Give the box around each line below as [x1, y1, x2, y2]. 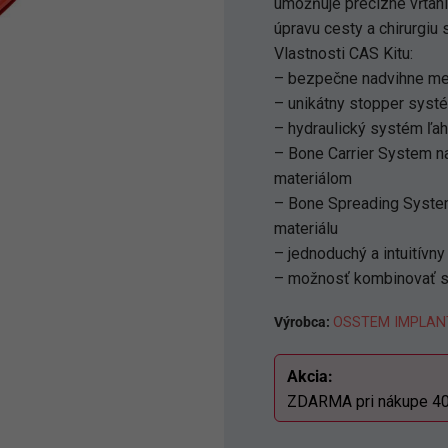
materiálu [274, 219, 338, 238]
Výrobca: [274, 314, 333, 331]
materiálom [274, 169, 352, 188]
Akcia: [287, 367, 333, 386]
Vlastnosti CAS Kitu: [274, 44, 413, 63]
